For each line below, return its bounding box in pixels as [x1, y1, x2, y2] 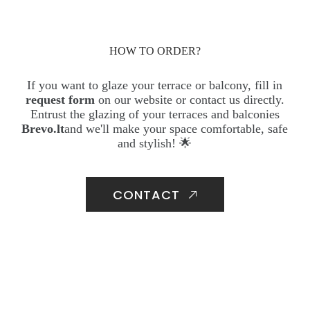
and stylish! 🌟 [118, 136, 192, 150]
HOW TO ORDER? [109, 45, 201, 57]
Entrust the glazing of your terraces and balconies [30, 107, 280, 121]
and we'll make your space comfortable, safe [64, 122, 289, 136]
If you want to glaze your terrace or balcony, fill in [27, 78, 283, 92]
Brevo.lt [21, 122, 65, 136]
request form [25, 93, 95, 107]
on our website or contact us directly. [94, 93, 284, 107]
